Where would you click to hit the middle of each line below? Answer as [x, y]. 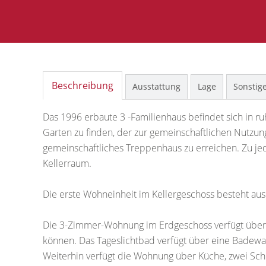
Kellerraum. [67, 163]
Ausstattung [156, 86]
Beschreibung [83, 85]
